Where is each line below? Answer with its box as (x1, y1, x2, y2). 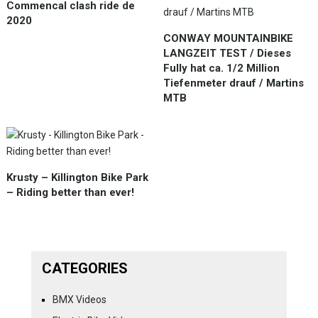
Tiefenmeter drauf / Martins (163, 77, 305, 89)
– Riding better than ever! (6, 186, 134, 199)
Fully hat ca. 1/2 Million (163, 62, 280, 75)
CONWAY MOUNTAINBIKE (163, 32, 294, 45)
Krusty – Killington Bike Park (6, 171, 148, 184)
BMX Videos (52, 294, 106, 305)
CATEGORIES (41, 260, 128, 277)
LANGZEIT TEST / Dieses (163, 47, 292, 60)
